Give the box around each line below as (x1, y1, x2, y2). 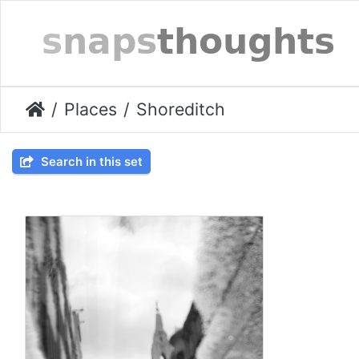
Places (64, 99, 117, 120)
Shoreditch (136, 99, 225, 120)
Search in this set (38, 154, 143, 170)
